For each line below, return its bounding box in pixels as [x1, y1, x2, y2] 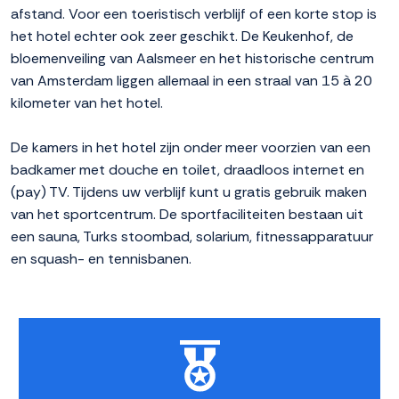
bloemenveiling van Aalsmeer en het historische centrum [11, 49, 374, 69]
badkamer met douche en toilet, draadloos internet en [11, 160, 364, 180]
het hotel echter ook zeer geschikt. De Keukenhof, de [11, 27, 354, 46]
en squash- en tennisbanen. [11, 249, 191, 269]
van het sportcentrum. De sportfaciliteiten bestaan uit [11, 205, 363, 224]
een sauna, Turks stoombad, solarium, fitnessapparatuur [11, 227, 373, 247]
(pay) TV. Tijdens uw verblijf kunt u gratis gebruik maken [11, 183, 367, 202]
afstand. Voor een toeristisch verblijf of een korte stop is [11, 4, 377, 24]
